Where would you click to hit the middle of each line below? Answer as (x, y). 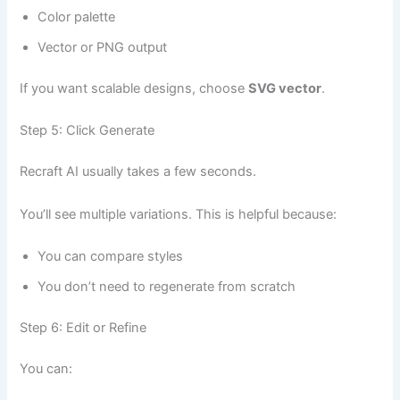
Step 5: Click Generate (87, 131)
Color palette (77, 17)
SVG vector (285, 88)
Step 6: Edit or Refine (83, 327)
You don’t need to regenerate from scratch (167, 286)
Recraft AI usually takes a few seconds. (138, 172)
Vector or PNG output (103, 48)
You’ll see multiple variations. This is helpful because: (179, 214)
